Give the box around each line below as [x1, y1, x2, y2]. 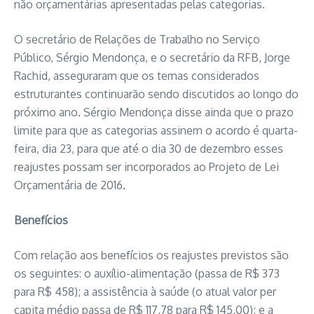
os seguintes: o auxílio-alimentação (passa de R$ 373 [14, 266, 280, 280]
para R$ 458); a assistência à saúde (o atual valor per [14, 285, 276, 299]
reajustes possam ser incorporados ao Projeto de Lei [14, 160, 279, 174]
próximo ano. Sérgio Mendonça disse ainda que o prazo [14, 105, 294, 119]
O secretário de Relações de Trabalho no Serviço [14, 32, 260, 46]
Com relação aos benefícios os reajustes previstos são [14, 248, 289, 262]
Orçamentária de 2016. [14, 178, 125, 192]
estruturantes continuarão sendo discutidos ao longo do [14, 87, 299, 101]
